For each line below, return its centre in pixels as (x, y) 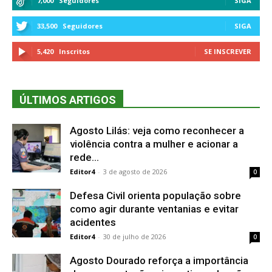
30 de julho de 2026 (134, 236)
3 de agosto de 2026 (135, 171)
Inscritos (74, 51)
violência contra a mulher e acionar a (154, 144)
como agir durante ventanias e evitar (154, 209)
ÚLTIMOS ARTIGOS (68, 100)
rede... (84, 157)
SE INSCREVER (228, 51)
